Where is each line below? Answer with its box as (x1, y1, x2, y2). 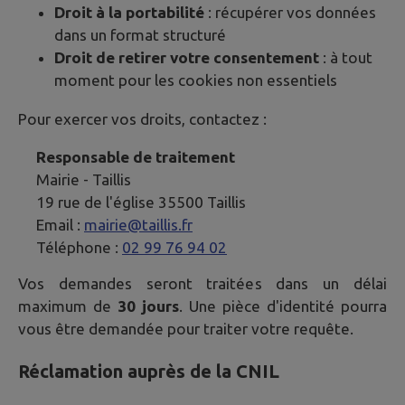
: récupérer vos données (204, 4, 376, 22)
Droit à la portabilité (54, 4, 204, 22)
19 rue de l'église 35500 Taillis (36, 193, 246, 211)
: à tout (319, 49, 372, 67)
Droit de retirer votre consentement (54, 49, 319, 67)
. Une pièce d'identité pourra (179, 297, 387, 315)
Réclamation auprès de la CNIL (18, 360, 279, 381)
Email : (36, 215, 84, 233)
